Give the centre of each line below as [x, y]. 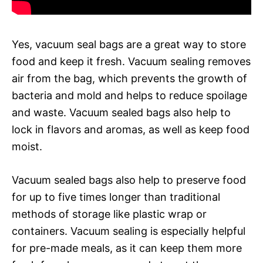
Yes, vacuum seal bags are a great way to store [129, 44]
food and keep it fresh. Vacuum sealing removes [131, 61]
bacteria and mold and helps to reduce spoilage [129, 95]
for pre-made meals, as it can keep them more [127, 248]
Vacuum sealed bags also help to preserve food [129, 180]
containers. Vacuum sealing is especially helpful [129, 231]
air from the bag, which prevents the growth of [129, 78]
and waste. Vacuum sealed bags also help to [121, 112]
